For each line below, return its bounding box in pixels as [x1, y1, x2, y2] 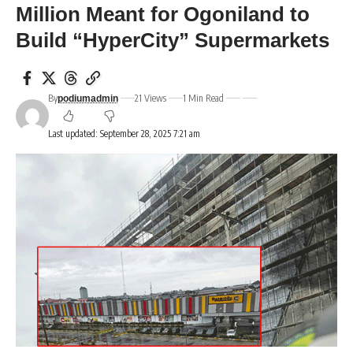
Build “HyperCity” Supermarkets [16, 28, 329, 52]
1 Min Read [182, 91, 224, 104]
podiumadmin [57, 92, 118, 104]
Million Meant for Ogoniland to [16, 2, 310, 26]
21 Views [134, 91, 166, 104]
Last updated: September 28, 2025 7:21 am [47, 127, 200, 139]
